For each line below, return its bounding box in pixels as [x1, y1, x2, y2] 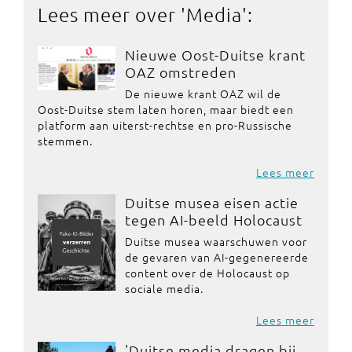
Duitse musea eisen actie [124, 192, 299, 211]
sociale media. [124, 280, 203, 296]
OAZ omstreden [124, 62, 236, 81]
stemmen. [38, 132, 93, 148]
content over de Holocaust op [124, 264, 290, 280]
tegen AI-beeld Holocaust [124, 210, 302, 229]
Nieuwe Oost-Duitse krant [124, 45, 306, 64]
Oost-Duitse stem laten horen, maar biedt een [38, 101, 294, 117]
